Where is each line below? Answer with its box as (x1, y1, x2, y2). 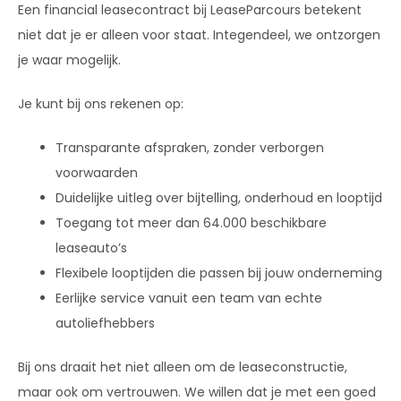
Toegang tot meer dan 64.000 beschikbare (55, 213, 327, 232)
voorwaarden (55, 163, 138, 182)
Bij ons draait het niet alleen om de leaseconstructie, (18, 357, 347, 376)
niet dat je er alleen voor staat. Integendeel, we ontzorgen (18, 25, 380, 44)
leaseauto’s (55, 238, 127, 257)
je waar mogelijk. (18, 50, 121, 69)
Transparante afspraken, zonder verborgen (55, 138, 324, 157)
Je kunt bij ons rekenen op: (18, 94, 183, 113)
